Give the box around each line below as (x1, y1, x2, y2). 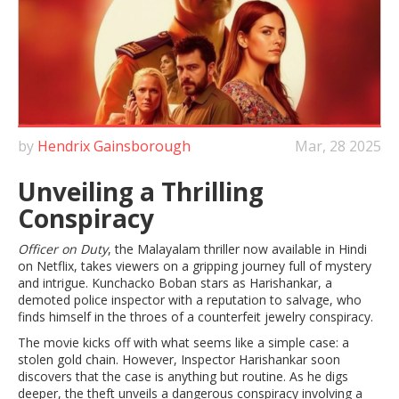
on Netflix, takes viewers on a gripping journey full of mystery (18, 257, 371, 275)
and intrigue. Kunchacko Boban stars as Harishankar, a (18, 274, 332, 292)
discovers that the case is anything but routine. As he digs (18, 368, 348, 386)
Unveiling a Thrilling (18, 175, 264, 209)
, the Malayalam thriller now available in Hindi (108, 240, 367, 258)
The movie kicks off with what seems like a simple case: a (18, 334, 349, 352)
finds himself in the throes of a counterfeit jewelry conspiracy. (18, 308, 373, 326)
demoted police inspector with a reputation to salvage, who (18, 291, 362, 309)
